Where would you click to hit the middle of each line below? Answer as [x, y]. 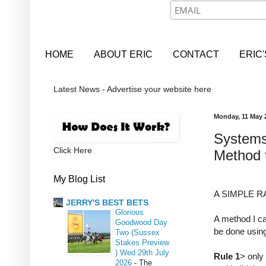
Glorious [129, 212]
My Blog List [79, 179]
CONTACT [196, 54]
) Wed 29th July [142, 252]
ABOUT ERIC [123, 54]
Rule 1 [227, 256]
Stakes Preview [142, 242]
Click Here [73, 151]
